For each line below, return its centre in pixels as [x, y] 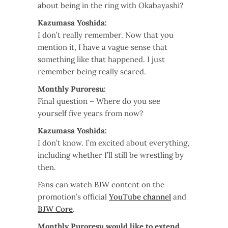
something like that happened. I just [101, 59]
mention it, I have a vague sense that [103, 47]
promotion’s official [73, 196]
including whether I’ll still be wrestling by [111, 155]
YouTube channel [140, 196]
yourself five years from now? [90, 113]
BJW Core [55, 209]
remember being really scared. [92, 71]
